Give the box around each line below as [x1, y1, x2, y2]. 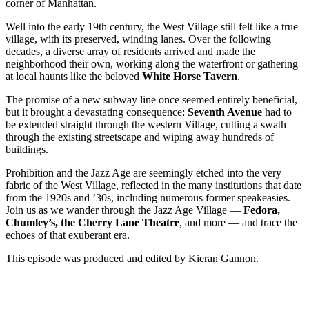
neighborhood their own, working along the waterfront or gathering [6, 57, 298, 70]
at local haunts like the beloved [6, 70, 142, 82]
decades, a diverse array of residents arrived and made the [6, 45, 255, 57]
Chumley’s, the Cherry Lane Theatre [6, 216, 179, 228]
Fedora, [243, 203, 280, 216]
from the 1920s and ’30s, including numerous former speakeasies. [6, 191, 290, 203]
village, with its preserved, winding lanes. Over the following [6, 32, 271, 45]
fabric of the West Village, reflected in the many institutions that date [6, 179, 301, 191]
